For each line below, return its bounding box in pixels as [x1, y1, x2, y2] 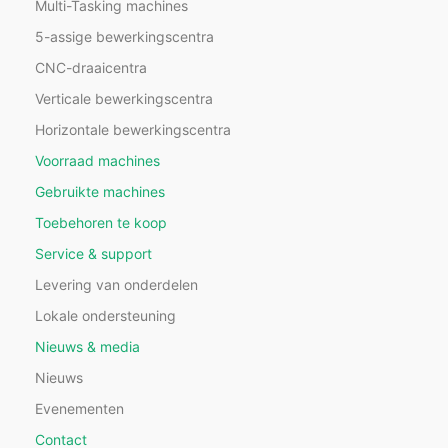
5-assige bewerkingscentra [35, 28, 214, 46]
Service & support [35, 245, 152, 263]
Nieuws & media [35, 338, 140, 356]
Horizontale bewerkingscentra [35, 121, 231, 139]
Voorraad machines [35, 152, 160, 170]
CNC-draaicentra [35, 59, 147, 77]
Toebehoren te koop [35, 214, 167, 232]
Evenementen [35, 400, 124, 418]
